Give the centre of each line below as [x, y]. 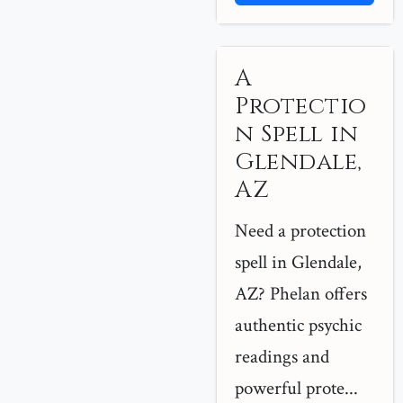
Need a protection [300, 231]
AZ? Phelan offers [301, 294]
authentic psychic [298, 325]
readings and [282, 357]
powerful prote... [296, 388]
